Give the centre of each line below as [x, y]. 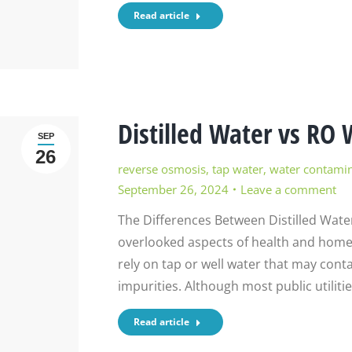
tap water [237, 169]
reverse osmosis [161, 169]
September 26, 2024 [173, 189]
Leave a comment [288, 189]
